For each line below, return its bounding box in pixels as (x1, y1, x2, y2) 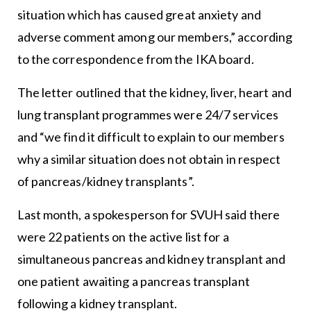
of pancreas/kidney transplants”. (17, 174, 194, 190)
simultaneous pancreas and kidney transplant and (17, 251, 286, 267)
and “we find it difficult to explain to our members (17, 129, 285, 145)
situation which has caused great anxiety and (17, 7, 261, 23)
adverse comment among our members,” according (17, 29, 293, 45)
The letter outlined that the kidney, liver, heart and (17, 85, 292, 101)
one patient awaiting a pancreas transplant (17, 274, 250, 289)
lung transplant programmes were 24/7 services (17, 107, 279, 123)
